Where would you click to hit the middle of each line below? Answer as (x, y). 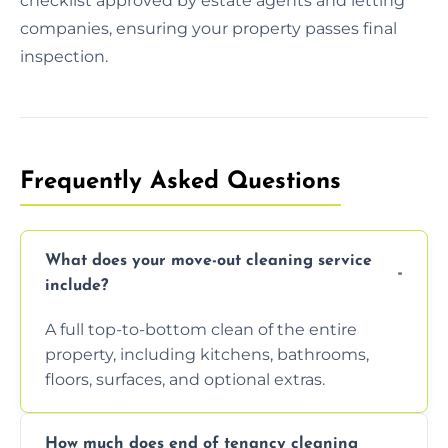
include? (76, 285)
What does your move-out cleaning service (208, 260)
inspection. (64, 56)
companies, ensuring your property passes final (208, 28)
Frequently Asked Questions (180, 181)
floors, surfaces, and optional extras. (185, 379)
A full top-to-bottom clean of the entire (201, 329)
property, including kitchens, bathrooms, (207, 354)
